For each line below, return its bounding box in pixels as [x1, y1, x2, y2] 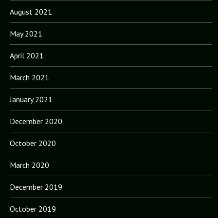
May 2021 [9, 28, 42, 38]
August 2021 [9, 6, 52, 17]
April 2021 [9, 50, 44, 60]
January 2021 [9, 94, 53, 104]
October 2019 [9, 203, 56, 214]
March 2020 [9, 160, 49, 170]
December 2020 [9, 116, 62, 126]
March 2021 [9, 72, 49, 82]
